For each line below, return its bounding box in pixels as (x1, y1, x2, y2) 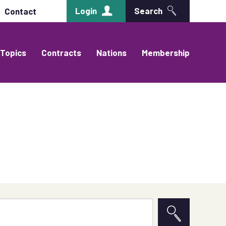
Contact (5, 6, 36, 16)
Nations (96, 47, 127, 58)
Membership (142, 47, 190, 58)
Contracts (41, 47, 81, 58)
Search (134, 6, 162, 16)
